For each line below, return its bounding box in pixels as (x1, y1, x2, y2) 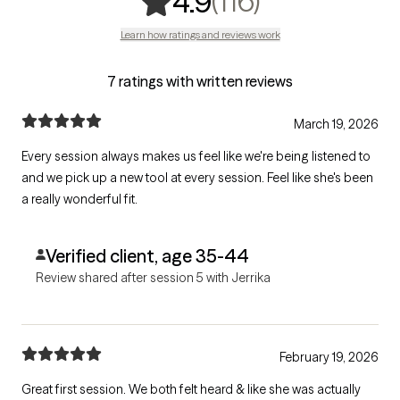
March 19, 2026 (294, 115, 379, 132)
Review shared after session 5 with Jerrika (36, 269, 271, 286)
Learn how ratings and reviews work (120, 27, 280, 41)
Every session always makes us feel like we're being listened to (21, 147, 371, 164)
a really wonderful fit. (21, 190, 137, 207)
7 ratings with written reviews (107, 71, 293, 90)
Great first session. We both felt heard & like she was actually (21, 380, 361, 397)
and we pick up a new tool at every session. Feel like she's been (21, 169, 267, 186)
